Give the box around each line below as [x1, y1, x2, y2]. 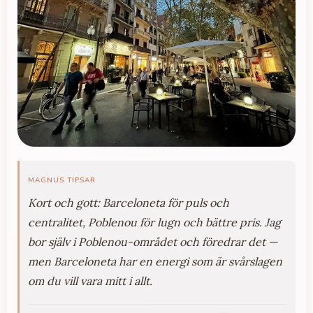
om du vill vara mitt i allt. [28, 274, 152, 289]
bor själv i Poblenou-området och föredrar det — [28, 235, 277, 249]
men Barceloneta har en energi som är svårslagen [28, 254, 282, 269]
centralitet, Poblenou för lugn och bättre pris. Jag [28, 215, 281, 230]
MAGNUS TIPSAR [28, 175, 96, 186]
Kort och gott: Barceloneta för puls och [28, 196, 229, 210]
